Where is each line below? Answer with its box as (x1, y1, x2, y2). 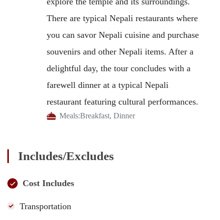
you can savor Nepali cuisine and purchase (47, 29, 199, 40)
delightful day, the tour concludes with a (47, 63, 191, 73)
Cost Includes (23, 178, 74, 188)
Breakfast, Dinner (80, 111, 135, 120)
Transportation (20, 201, 71, 211)
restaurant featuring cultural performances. (47, 96, 198, 107)
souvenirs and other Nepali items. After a (47, 46, 193, 56)
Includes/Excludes (18, 149, 114, 163)
